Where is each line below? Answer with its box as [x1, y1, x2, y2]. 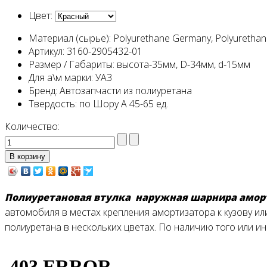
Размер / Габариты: [29, 57, 114, 71]
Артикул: [29, 44, 64, 58]
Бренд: [29, 83, 57, 97]
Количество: [5, 119, 62, 133]
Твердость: [29, 97, 77, 110]
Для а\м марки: [29, 70, 93, 84]
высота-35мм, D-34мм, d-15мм [117, 57, 250, 71]
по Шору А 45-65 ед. [79, 97, 168, 110]
